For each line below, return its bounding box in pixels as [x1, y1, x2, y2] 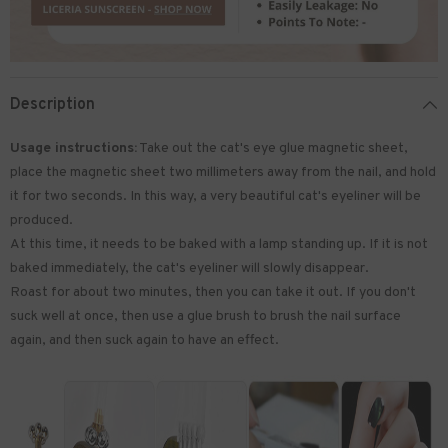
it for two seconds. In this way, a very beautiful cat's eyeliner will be [10, 187, 421, 205]
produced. [10, 211, 73, 229]
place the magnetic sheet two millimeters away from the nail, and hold [10, 163, 436, 181]
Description [10, 94, 95, 115]
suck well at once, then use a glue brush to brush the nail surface [10, 307, 401, 325]
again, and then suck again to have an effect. [10, 331, 279, 349]
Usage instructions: [10, 139, 137, 157]
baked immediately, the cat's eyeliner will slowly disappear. [10, 259, 369, 277]
